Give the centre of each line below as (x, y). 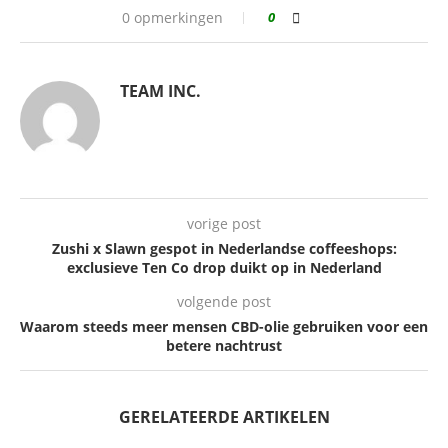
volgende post (224, 301)
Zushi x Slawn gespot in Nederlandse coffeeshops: (224, 248)
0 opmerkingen (172, 17)
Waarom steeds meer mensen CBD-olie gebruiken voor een (224, 326)
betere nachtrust (224, 345)
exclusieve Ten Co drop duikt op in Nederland (224, 267)
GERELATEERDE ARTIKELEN (224, 416)
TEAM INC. (160, 90)
